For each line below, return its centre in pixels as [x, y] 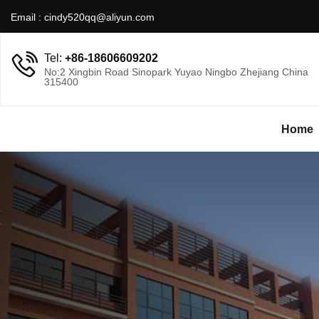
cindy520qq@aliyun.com [99, 17]
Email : [27, 17]
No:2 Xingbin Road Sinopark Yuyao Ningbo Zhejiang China [176, 72]
